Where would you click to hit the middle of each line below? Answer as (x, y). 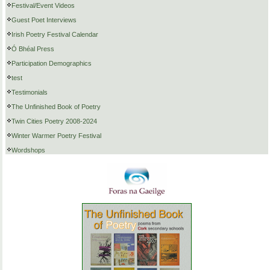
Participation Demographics (52, 64)
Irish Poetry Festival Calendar (55, 35)
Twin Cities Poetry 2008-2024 (54, 121)
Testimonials (30, 93)
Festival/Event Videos (43, 6)
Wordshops (28, 150)
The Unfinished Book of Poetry (56, 107)
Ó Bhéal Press (33, 49)
